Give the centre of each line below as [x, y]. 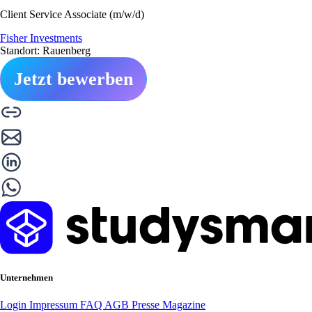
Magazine [184, 304]
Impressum [55, 304]
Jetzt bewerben [73, 79]
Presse [147, 304]
